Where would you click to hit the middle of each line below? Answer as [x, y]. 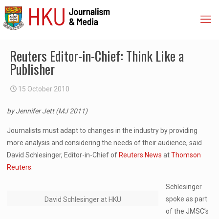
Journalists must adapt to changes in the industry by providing [102, 131]
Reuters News [141, 155]
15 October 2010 [44, 89]
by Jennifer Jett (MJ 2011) [47, 111]
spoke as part [187, 199]
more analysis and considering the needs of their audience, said [105, 143]
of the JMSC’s [187, 211]
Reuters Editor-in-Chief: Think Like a [97, 56]
